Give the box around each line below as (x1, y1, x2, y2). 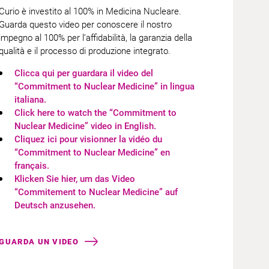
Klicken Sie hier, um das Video (14, 174, 136, 184)
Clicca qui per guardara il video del (14, 68, 154, 79)
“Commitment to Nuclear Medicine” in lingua (14, 81, 195, 92)
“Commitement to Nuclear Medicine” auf (14, 187, 178, 198)
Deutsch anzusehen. (14, 200, 96, 211)
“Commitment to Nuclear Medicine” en (14, 147, 171, 158)
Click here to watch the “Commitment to (14, 107, 177, 118)
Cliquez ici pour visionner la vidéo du (14, 134, 163, 145)
